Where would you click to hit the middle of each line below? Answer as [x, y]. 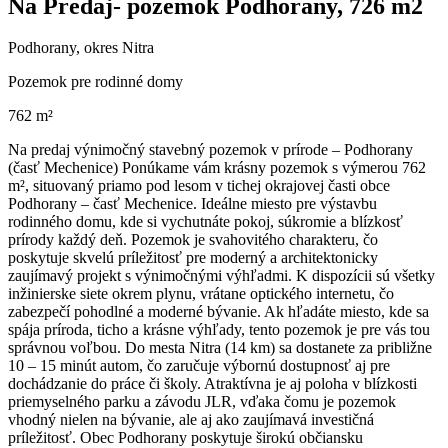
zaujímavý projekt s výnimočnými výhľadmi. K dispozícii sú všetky [221, 276]
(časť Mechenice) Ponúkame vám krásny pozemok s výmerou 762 [217, 168]
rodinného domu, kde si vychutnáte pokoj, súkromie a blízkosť [205, 222]
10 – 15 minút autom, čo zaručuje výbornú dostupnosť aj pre [199, 366]
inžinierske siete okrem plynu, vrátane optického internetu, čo [201, 294]
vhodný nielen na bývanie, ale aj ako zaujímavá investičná [191, 420]
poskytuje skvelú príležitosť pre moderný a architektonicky [193, 258]
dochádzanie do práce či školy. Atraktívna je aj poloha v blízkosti [212, 384]
